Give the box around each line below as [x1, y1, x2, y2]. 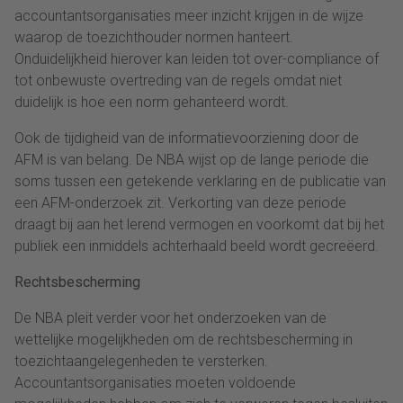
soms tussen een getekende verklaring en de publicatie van [14, 173, 386, 191]
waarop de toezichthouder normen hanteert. [14, 29, 293, 47]
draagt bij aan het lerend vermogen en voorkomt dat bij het [14, 216, 384, 234]
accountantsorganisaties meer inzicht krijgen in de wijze [14, 7, 363, 25]
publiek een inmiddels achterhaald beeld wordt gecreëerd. [14, 237, 379, 255]
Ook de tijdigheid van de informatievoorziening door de [14, 130, 359, 148]
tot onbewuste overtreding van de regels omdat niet [14, 72, 342, 90]
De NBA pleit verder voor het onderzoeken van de [14, 309, 327, 327]
